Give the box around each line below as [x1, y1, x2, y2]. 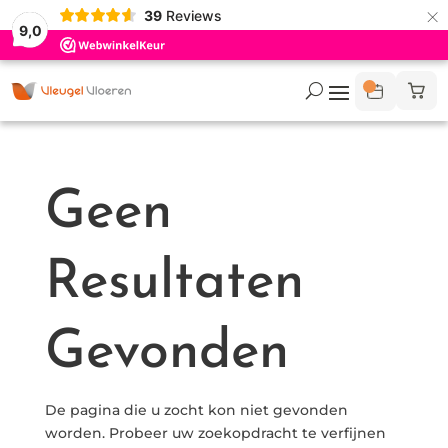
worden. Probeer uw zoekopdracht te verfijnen [44, 424, 386, 442]
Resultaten [44, 256, 304, 311]
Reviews [165, 6, 222, 24]
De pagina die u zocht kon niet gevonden [44, 401, 348, 419]
